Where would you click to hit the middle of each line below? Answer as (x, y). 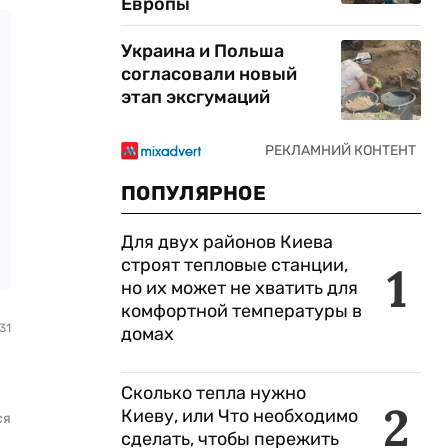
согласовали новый (209, 74)
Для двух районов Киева (227, 242)
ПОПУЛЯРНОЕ (193, 193)
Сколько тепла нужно (213, 393)
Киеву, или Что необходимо (239, 416)
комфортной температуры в (241, 311)
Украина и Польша (202, 51)
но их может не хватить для (239, 288)
